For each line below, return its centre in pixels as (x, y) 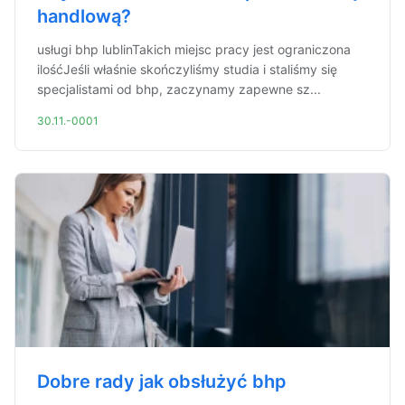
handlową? (84, 16)
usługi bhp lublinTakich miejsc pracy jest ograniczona (194, 49)
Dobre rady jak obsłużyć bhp (162, 381)
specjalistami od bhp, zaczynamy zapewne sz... (179, 89)
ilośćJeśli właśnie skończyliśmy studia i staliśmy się (187, 69)
